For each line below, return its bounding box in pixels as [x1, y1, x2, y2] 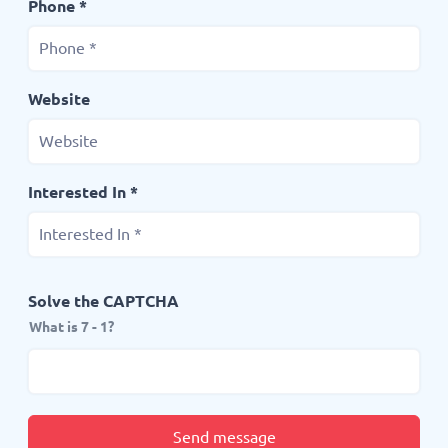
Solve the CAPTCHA [28, 291, 179, 310]
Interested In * [28, 182, 138, 201]
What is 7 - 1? [29, 319, 114, 335]
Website [28, 89, 90, 108]
